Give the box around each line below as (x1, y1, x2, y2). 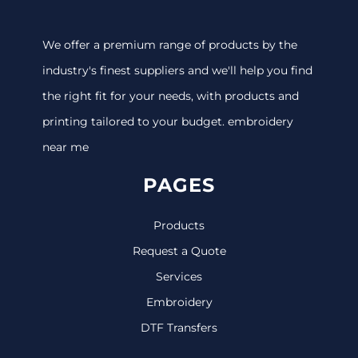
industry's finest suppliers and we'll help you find (42, 62, 312, 78)
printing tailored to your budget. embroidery (42, 113, 293, 129)
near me (42, 139, 89, 154)
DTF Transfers (141, 320, 217, 335)
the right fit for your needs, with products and (42, 88, 299, 103)
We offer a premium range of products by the (42, 37, 297, 52)
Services (156, 268, 202, 284)
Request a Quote (132, 243, 226, 258)
